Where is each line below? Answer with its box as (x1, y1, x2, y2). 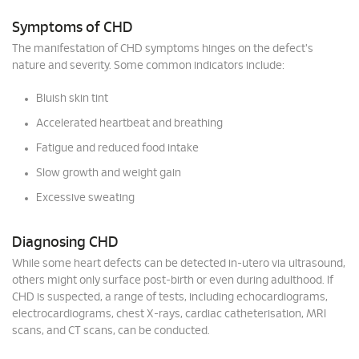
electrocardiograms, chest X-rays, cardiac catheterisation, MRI (12, 309, 326, 320)
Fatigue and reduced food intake (36, 143, 199, 154)
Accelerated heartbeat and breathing (36, 118, 223, 129)
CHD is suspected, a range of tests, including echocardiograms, (12, 292, 328, 303)
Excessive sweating (36, 192, 135, 204)
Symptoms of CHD (12, 21, 133, 35)
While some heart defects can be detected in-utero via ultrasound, (12, 258, 345, 269)
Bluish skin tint (36, 93, 108, 104)
